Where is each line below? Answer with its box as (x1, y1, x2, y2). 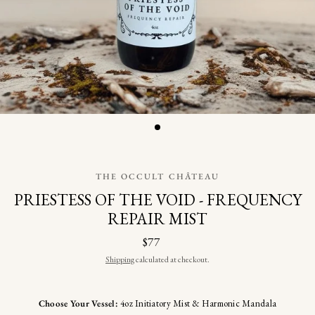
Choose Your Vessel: (38, 297, 121, 309)
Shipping (105, 254, 134, 265)
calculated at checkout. (134, 254, 210, 265)
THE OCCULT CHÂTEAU (96, 171, 219, 182)
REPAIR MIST (108, 208, 207, 229)
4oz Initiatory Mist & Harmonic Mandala (120, 297, 277, 309)
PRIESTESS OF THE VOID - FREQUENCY (13, 189, 302, 210)
